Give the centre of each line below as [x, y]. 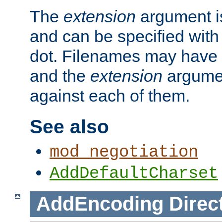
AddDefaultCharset [134, 174]
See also [69, 127]
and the [60, 76]
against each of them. [110, 96]
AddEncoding [100, 204]
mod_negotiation [124, 152]
